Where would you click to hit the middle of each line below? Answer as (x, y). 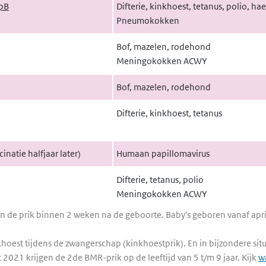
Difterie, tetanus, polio (160, 180)
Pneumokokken (148, 20)
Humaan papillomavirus (163, 153)
